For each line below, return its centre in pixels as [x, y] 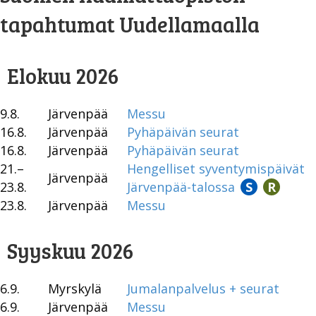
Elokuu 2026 [63, 75]
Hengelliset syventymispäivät [216, 168]
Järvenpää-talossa [181, 187]
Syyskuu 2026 [70, 250]
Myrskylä [75, 288]
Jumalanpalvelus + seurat [203, 288]
